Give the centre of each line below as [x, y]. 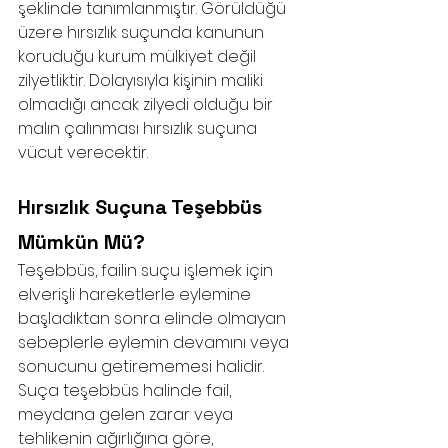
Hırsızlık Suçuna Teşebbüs [142, 207]
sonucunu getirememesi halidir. [143, 366]
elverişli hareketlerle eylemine [136, 294]
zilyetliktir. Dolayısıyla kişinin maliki [142, 80]
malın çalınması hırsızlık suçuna [139, 128]
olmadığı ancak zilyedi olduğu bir [147, 104]
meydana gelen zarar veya [127, 414]
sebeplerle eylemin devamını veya [155, 342]
